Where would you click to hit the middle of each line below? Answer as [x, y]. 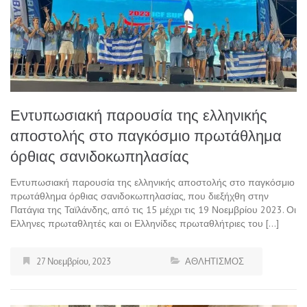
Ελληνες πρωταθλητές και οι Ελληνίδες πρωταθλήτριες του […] [145, 224]
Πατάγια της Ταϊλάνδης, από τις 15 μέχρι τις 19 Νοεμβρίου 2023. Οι [153, 210]
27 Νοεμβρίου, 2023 [74, 262]
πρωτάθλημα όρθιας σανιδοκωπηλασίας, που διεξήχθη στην [139, 196]
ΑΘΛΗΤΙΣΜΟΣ [214, 262]
